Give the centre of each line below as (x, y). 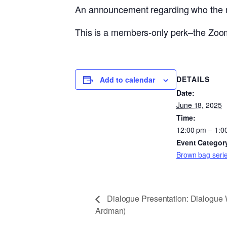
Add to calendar (127, 80)
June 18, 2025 (199, 105)
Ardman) (111, 210)
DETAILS (193, 79)
